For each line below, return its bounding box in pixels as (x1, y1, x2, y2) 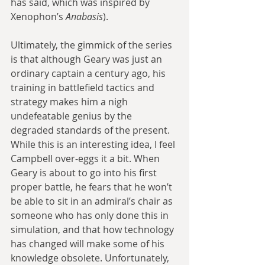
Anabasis (66, 9, 103, 23)
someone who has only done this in (11, 208, 171, 222)
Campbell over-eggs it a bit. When (11, 151, 162, 165)
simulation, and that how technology (11, 222, 176, 236)
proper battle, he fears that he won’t (11, 180, 174, 193)
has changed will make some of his (11, 237, 167, 250)
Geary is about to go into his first (11, 166, 159, 179)
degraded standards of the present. (11, 123, 172, 137)
